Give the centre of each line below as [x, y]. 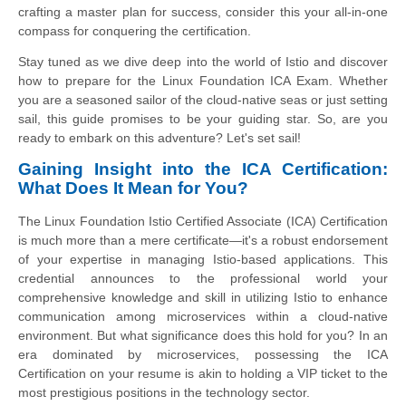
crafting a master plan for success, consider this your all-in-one [203, 11]
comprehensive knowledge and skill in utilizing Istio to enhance [203, 298]
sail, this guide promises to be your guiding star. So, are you [203, 118]
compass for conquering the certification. [135, 30]
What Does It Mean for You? [133, 188]
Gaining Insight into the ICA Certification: [203, 169]
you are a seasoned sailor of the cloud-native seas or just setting [203, 99]
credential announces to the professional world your [203, 279]
